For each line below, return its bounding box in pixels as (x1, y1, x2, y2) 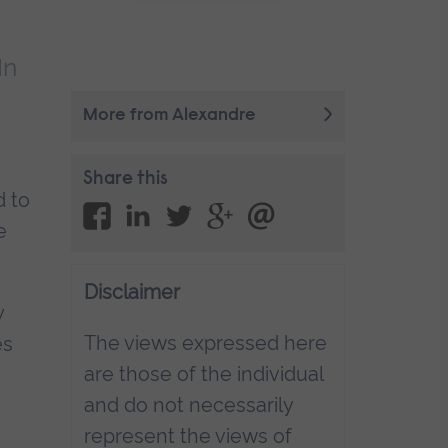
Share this (83, 170, 169, 190)
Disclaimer (84, 280, 181, 305)
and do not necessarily (84, 392, 294, 417)
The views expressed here (84, 330, 328, 355)
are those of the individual (84, 361, 324, 386)
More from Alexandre (83, 107, 257, 126)
